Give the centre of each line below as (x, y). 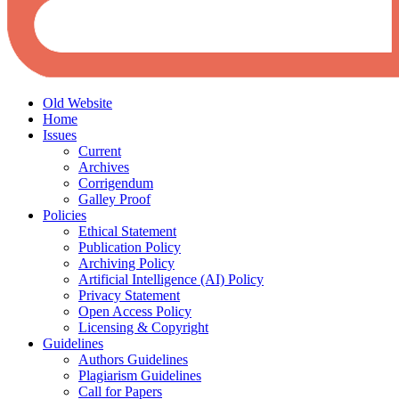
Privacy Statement (129, 295)
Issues (60, 135)
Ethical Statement (127, 231)
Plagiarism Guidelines (140, 375)
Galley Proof (114, 199)
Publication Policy (130, 247)
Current (100, 151)
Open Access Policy (135, 311)
